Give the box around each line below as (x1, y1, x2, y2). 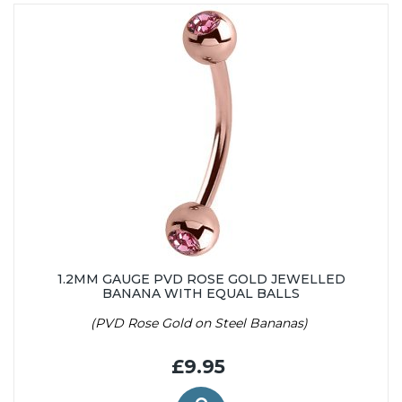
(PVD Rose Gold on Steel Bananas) (91, 314, 311, 331)
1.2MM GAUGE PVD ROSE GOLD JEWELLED (57, 270, 345, 287)
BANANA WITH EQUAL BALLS (102, 284, 300, 301)
